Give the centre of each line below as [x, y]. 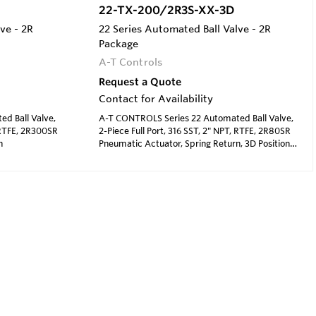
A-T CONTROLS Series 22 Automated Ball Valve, [196, 117]
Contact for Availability [156, 98]
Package [118, 43]
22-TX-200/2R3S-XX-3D [166, 10]
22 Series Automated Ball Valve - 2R [184, 29]
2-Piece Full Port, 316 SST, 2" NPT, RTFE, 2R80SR [194, 130]
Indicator [117, 156]
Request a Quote [140, 81]
